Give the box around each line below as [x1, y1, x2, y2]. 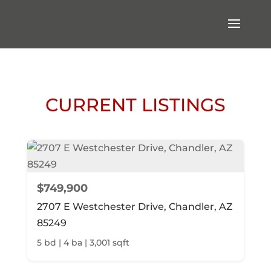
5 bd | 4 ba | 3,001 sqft [36, 237, 129, 248]
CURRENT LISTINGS [45, 94, 226, 116]
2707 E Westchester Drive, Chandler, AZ [36, 201, 233, 212]
